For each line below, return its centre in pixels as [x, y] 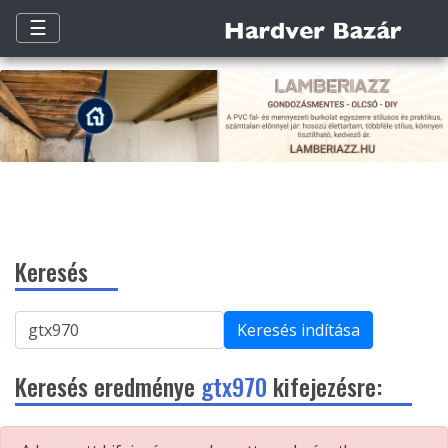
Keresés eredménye [108, 386]
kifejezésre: [324, 386]
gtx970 [234, 386]
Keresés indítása [298, 330]
